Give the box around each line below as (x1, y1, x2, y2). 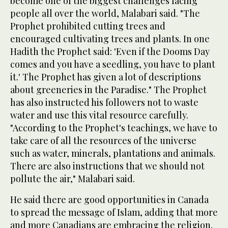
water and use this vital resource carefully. (10, 109, 188, 122)
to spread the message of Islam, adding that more (10, 206, 218, 219)
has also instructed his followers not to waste (10, 96, 198, 109)
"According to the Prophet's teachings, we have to (10, 122, 217, 134)
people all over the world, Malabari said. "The (10, 7, 200, 20)
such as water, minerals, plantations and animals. (10, 147, 215, 160)
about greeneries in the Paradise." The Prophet (10, 83, 207, 96)
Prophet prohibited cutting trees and (10, 20, 165, 33)
